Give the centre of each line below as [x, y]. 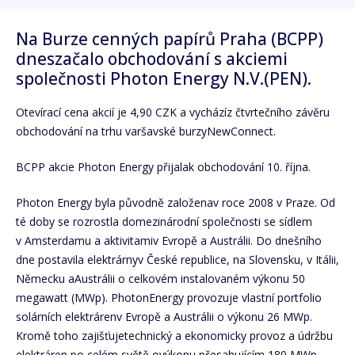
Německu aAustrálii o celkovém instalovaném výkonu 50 [160, 278]
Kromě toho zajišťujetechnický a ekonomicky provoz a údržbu [174, 335]
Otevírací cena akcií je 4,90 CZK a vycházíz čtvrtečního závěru [173, 112]
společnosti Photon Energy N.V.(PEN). [164, 79]
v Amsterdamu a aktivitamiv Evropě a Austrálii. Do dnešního [169, 240]
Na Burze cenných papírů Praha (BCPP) [170, 39]
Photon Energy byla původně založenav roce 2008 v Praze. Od [176, 202]
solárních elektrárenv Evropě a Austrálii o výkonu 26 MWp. [164, 316]
